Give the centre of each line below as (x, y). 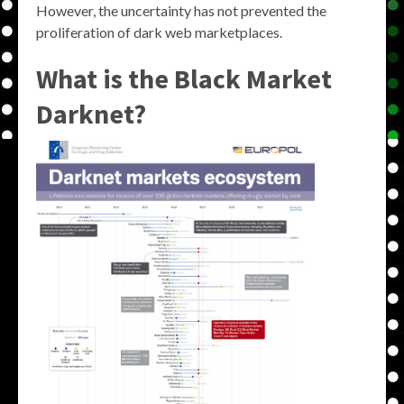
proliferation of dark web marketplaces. (159, 32)
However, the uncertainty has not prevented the (181, 10)
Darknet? (91, 114)
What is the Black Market (184, 78)
